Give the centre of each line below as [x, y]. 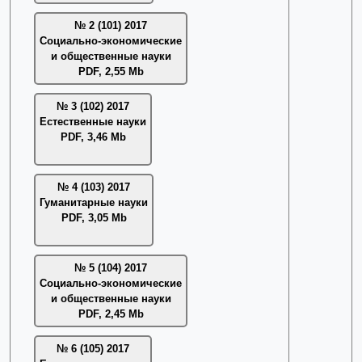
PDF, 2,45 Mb [111, 314]
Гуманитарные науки [94, 202]
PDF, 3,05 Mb [94, 218]
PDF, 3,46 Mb [93, 137]
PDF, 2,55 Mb [111, 72]
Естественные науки [93, 122]
